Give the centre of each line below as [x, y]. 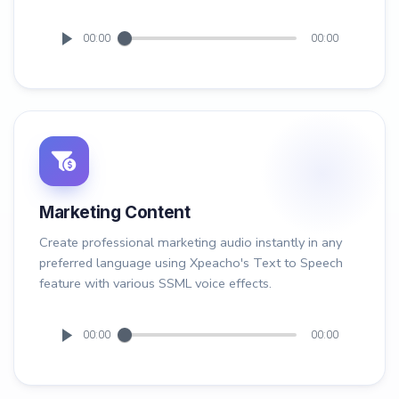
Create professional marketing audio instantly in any [191, 243]
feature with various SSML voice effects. [155, 284]
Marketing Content [115, 213]
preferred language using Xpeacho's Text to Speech [191, 263]
